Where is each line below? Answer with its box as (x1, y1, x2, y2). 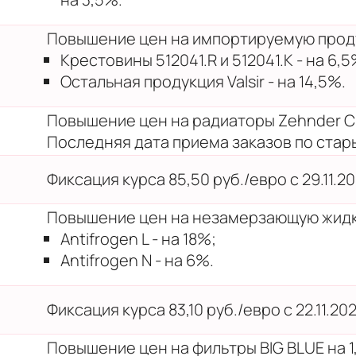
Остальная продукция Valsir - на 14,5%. (60, 70, 346, 92)
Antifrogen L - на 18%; (60, 227, 216, 250)
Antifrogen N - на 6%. (60, 249, 214, 271)
